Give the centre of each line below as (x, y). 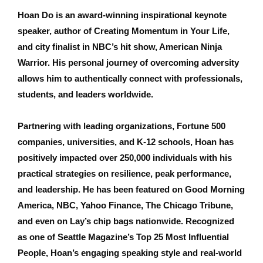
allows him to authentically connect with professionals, (130, 79)
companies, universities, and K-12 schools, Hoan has (126, 142)
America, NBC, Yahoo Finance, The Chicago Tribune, (125, 205)
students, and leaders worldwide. (85, 95)
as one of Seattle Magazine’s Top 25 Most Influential (123, 237)
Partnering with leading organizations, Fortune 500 (122, 126)
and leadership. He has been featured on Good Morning (131, 190)
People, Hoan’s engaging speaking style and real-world (130, 253)
